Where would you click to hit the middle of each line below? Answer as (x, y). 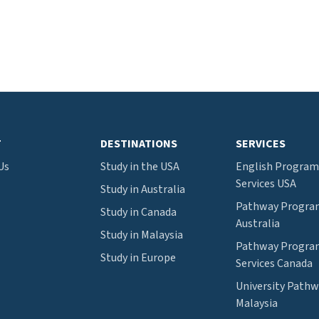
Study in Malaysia (142, 235)
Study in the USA (140, 167)
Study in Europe (138, 258)
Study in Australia (143, 189)
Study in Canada (138, 212)
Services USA (266, 184)
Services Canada (274, 263)
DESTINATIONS (139, 144)
